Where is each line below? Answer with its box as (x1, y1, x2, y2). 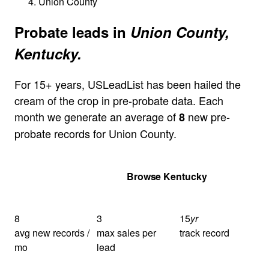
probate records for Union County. (14, 125, 177, 141)
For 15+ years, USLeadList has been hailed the (14, 76, 241, 92)
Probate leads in (14, 21, 130, 42)
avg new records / (14, 225, 89, 240)
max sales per (97, 225, 157, 240)
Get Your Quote (29, 169, 98, 183)
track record (179, 225, 229, 240)
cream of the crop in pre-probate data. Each (14, 92, 223, 108)
